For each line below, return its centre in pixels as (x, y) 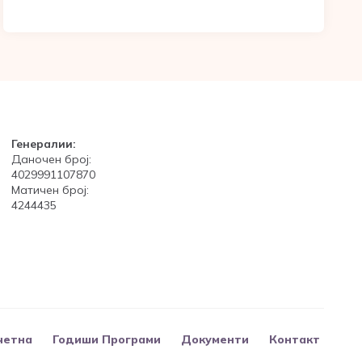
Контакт (295, 339)
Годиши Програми (107, 339)
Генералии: (44, 144)
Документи (215, 339)
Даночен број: (52, 159)
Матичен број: (51, 190)
